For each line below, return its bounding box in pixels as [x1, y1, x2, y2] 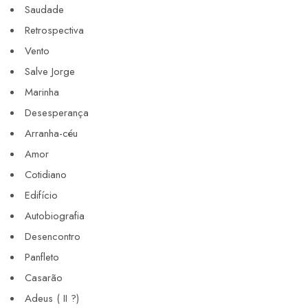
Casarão [25, 270, 63, 286]
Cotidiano [25, 167, 67, 183]
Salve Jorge [25, 64, 75, 80]
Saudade [25, 2, 64, 18]
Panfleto [25, 250, 59, 265]
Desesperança [25, 105, 89, 121]
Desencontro [25, 229, 80, 245]
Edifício [25, 188, 58, 203]
